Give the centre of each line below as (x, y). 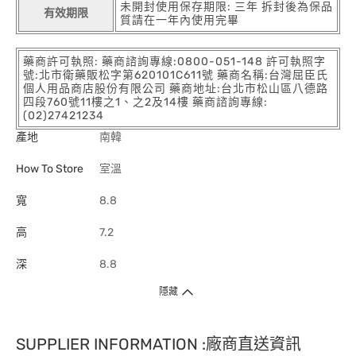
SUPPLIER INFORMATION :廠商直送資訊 (159, 344)
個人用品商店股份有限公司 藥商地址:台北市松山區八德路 (176, 89)
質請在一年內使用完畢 (180, 20)
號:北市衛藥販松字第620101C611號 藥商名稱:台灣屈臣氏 (176, 75)
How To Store (50, 169)
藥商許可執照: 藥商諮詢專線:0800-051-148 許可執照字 (174, 62)
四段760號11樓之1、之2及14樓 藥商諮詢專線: (145, 102)
